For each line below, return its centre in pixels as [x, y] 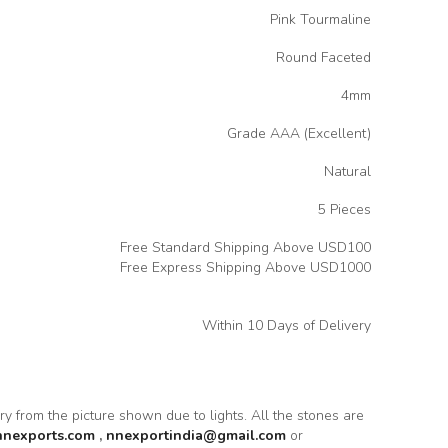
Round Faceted [323, 58]
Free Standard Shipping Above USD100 [245, 248]
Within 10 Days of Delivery [286, 326]
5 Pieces [344, 210]
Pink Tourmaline [320, 20]
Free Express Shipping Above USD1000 [245, 268]
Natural [347, 172]
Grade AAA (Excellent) [299, 134]
